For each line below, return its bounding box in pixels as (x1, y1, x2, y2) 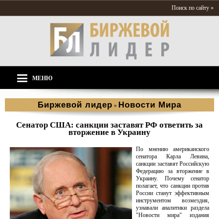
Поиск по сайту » (172, 4, 214, 11)
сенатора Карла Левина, (136, 153, 209, 160)
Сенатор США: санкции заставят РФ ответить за (16, 120, 203, 130)
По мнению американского (136, 146, 209, 153)
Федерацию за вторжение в (136, 168, 209, 175)
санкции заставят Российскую (136, 160, 209, 167)
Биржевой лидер (38, 100, 112, 109)
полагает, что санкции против (136, 182, 209, 189)
